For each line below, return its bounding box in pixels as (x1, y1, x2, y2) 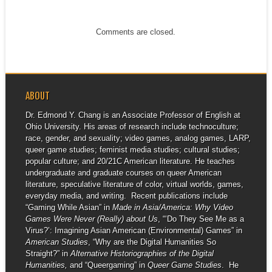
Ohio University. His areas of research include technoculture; (25, 122, 239, 132)
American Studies (25, 237, 88, 247)
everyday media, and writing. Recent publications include (25, 191, 228, 201)
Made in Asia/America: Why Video (112, 203, 233, 212)
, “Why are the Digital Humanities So (87, 237, 216, 247)
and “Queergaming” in (69, 260, 148, 270)
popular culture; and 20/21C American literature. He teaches (25, 157, 235, 166)
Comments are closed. (96, 27, 176, 37)
